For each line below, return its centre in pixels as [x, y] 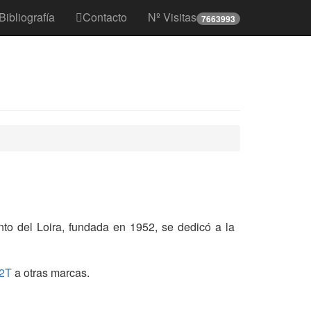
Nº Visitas [172, 17]
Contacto [105, 17]
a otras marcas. [51, 273]
